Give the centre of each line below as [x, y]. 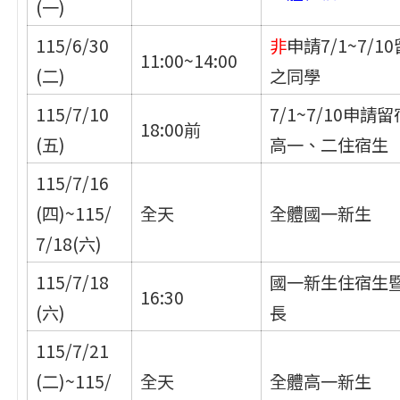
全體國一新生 [321, 213]
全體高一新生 [321, 381]
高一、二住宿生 [329, 144]
